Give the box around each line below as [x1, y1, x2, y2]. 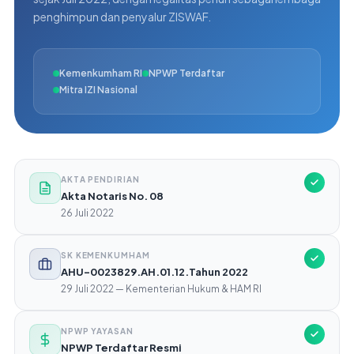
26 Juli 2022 [60, 207, 114, 219]
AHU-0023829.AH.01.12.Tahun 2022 [60, 265, 248, 278]
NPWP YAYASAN [60, 326, 134, 336]
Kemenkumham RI [58, 67, 142, 79]
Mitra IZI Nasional [58, 84, 137, 96]
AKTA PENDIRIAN [60, 175, 140, 184]
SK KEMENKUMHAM [60, 250, 150, 260]
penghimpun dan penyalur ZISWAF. [32, 9, 211, 24]
